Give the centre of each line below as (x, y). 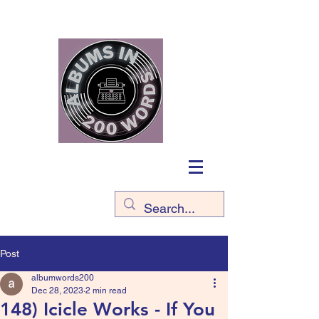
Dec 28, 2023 (57, 291)
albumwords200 (63, 278)
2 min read (106, 291)
